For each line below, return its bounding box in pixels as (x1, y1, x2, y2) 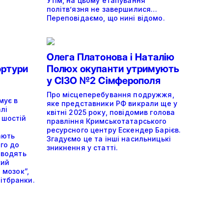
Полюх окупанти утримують (46, 63, 179, 75)
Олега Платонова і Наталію (46, 51, 175, 63)
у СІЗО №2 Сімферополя (46, 75, 161, 86)
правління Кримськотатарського (46, 117, 167, 125)
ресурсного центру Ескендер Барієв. (46, 126, 181, 134)
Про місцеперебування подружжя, (46, 90, 174, 99)
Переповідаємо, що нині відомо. (46, 14, 165, 22)
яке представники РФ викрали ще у (46, 99, 177, 108)
